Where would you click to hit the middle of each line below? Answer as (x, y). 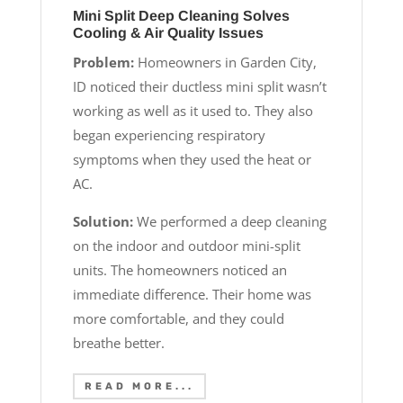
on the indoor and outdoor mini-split (186, 246)
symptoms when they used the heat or (192, 160)
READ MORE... (139, 386)
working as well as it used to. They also (193, 111)
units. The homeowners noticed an (179, 270)
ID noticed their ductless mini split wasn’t (199, 87)
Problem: (103, 63)
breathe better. (118, 343)
